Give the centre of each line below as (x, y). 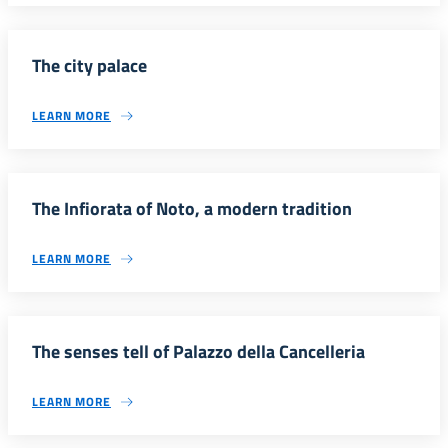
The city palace (89, 65)
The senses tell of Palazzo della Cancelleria (198, 351)
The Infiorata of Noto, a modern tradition (192, 208)
